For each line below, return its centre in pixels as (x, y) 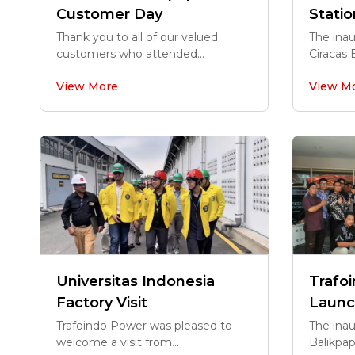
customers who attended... (130, 54)
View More (87, 86)
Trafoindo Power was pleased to (144, 326)
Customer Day (109, 14)
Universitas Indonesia (136, 281)
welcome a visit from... (118, 342)
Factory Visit (102, 303)
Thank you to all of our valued (137, 37)
